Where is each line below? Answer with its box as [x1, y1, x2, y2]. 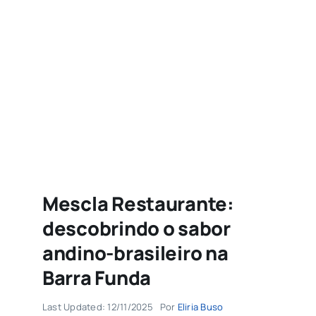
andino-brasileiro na [42, 239, 229, 266]
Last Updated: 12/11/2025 [42, 300, 153, 313]
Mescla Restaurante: [42, 190, 234, 217]
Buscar [37, 38, 75, 54]
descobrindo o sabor [42, 214, 231, 241]
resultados [37, 58, 95, 74]
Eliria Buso [177, 300, 224, 313]
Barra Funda [42, 264, 151, 291]
